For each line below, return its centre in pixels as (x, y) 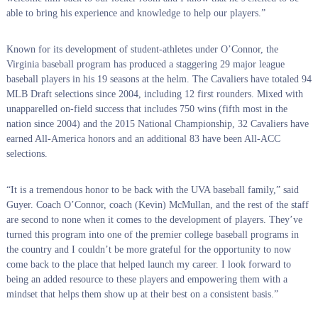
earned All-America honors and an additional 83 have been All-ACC (143, 139)
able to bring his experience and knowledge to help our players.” (136, 13)
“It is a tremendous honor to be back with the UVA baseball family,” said (152, 190)
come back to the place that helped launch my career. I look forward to (148, 265)
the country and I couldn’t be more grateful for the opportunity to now (148, 250)
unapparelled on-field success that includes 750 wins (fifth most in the (147, 109)
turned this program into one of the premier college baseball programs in (152, 235)
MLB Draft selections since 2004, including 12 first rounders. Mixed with (154, 94)
